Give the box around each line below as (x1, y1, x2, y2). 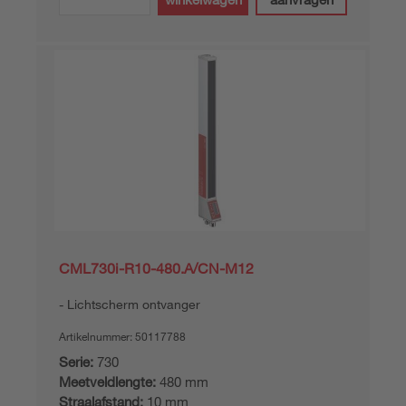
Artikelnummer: (59, 329, 135, 343)
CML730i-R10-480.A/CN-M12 (59, 259, 254, 277)
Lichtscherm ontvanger (67, 296, 200, 312)
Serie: (59, 353, 93, 370)
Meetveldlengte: (59, 373, 156, 390)
